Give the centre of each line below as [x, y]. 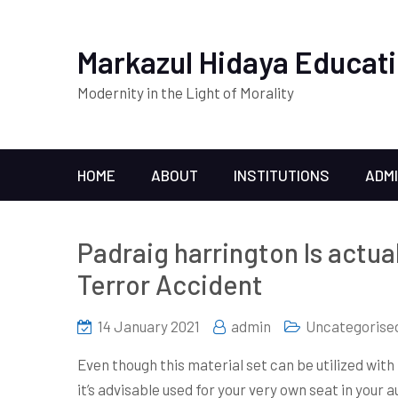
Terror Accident [170, 284]
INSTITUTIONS [282, 175]
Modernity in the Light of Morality [186, 92]
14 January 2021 [149, 326]
